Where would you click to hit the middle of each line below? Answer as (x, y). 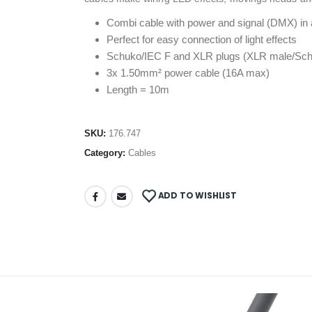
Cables (142, 153)
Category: (107, 153)
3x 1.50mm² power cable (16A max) (188, 73)
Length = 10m (138, 89)
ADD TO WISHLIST (197, 196)
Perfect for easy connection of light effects (202, 39)
